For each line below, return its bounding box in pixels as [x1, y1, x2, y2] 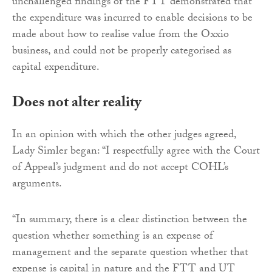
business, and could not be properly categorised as [12, 42, 231, 62]
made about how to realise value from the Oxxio [12, 26, 229, 46]
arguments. [12, 175, 62, 195]
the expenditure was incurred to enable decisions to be [12, 10, 253, 29]
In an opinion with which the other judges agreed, [12, 126, 236, 146]
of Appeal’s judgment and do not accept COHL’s [12, 159, 228, 178]
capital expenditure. [12, 59, 100, 78]
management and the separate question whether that [12, 244, 248, 263]
